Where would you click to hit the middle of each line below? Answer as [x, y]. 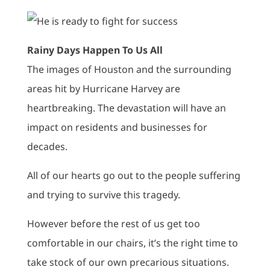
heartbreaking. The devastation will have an [126, 108]
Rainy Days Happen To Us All [95, 50]
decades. [47, 146]
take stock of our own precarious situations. [128, 262]
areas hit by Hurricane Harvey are [103, 89]
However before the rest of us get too [113, 224]
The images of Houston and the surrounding [129, 69]
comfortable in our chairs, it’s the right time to [132, 243]
